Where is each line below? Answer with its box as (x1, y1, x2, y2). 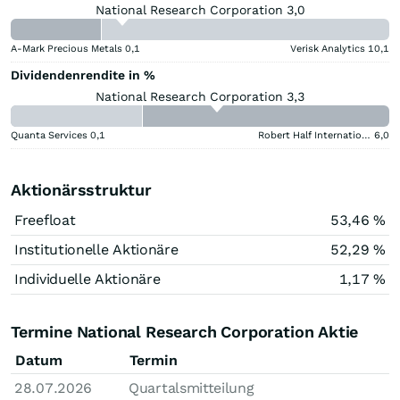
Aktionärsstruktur (11, 179, 152, 199)
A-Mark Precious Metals (11, 42, 122, 54)
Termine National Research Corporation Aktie (11, 321, 359, 341)
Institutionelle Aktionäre (14, 240, 179, 258)
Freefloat (14, 211, 76, 229)
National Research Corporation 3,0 (96, 2, 304, 17)
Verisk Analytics (290, 42, 365, 54)
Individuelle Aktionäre (14, 270, 161, 287)
